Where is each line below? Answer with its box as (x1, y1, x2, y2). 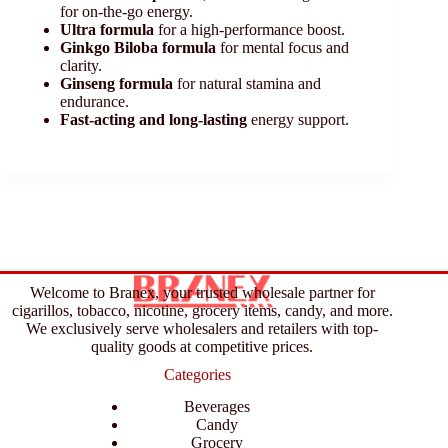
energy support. (247, 111, 349, 129)
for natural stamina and (173, 75, 321, 93)
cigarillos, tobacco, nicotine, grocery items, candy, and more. (11, 301, 393, 319)
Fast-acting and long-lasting (60, 111, 247, 129)
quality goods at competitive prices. (91, 337, 314, 355)
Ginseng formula (60, 75, 173, 93)
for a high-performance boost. (154, 21, 345, 39)
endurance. (60, 93, 129, 111)
